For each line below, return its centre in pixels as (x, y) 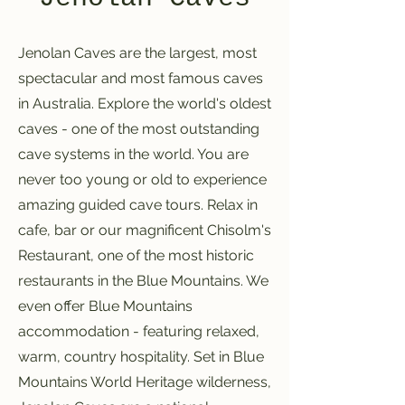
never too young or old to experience (142, 179)
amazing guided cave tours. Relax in (138, 205)
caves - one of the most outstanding (139, 129)
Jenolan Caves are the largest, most (137, 53)
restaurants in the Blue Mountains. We (143, 281)
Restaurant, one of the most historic (136, 255)
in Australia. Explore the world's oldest (145, 104)
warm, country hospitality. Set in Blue (141, 357)
